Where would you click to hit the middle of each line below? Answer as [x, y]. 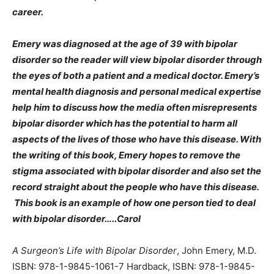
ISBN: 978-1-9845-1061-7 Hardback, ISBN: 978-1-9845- [134, 266]
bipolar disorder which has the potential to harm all [125, 123]
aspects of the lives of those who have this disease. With [137, 139]
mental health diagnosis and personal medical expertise [137, 91]
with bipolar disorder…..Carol [76, 218]
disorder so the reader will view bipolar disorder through [137, 59]
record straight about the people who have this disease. [135, 187]
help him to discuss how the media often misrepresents [135, 107]
